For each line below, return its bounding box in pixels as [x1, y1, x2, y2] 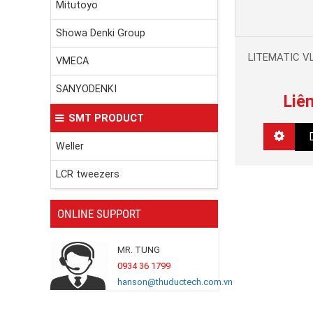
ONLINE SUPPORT [57, 207, 141, 221]
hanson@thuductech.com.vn [117, 277, 233, 288]
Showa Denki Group [56, 27, 145, 39]
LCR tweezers [56, 168, 119, 180]
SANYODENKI [56, 83, 117, 95]
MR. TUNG [117, 245, 160, 256]
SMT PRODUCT [68, 112, 144, 125]
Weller [56, 140, 84, 152]
